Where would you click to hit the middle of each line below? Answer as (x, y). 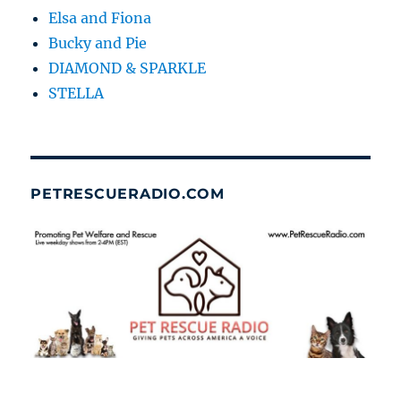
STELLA (77, 94)
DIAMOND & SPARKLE (128, 68)
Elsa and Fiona (100, 18)
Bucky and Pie (98, 43)
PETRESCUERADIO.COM (128, 194)
